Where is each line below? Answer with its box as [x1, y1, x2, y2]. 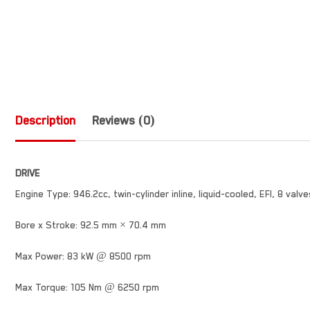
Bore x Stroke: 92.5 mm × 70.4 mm [15, 219, 166, 231]
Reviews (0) [92, 113, 155, 128]
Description [15, 113, 75, 128]
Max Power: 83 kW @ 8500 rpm [15, 250, 151, 262]
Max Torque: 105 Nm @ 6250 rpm [15, 282, 159, 293]
